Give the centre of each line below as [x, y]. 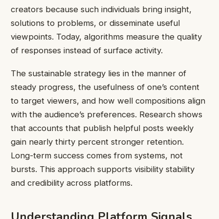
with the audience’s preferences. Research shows [107, 114]
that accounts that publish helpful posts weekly [102, 128]
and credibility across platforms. [72, 183]
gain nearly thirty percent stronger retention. [97, 142]
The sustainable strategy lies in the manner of [99, 73]
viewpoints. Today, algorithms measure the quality [106, 37]
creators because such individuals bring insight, [101, 10]
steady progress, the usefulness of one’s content [105, 87]
